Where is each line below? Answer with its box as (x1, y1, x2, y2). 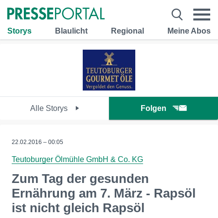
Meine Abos (167, 26, 211, 35)
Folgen (141, 104, 166, 112)
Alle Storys (30, 104, 70, 112)
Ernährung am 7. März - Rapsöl (12, 186, 196, 200)
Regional (111, 26, 144, 35)
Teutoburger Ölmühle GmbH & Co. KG (12, 155, 143, 163)
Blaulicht (55, 26, 88, 35)
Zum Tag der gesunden (12, 171, 149, 186)
